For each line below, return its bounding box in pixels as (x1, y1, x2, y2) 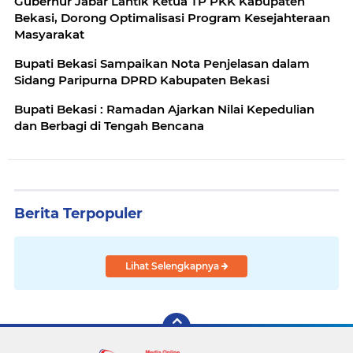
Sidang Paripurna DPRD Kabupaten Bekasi (14, 72, 269, 87)
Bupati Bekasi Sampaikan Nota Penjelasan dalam (14, 55, 310, 71)
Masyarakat (14, 26, 84, 42)
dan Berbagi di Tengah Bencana (14, 117, 204, 133)
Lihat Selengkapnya (124, 259, 221, 272)
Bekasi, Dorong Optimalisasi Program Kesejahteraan (14, 9, 330, 25)
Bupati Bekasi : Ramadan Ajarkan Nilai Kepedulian (14, 101, 314, 117)
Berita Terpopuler (14, 204, 143, 222)
